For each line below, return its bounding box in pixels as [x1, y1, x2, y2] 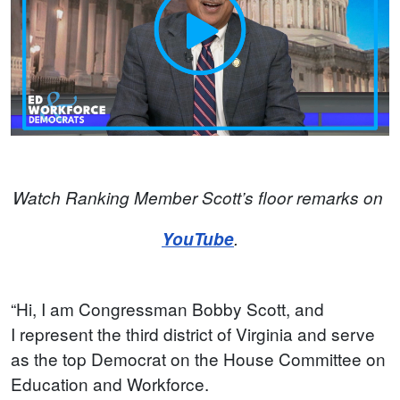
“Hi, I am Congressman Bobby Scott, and [11, 296, 324, 321]
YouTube [162, 227, 234, 252]
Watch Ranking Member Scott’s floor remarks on [12, 186, 387, 210]
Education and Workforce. [11, 371, 218, 396]
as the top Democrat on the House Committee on [11, 346, 386, 371]
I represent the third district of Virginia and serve [11, 321, 375, 346]
